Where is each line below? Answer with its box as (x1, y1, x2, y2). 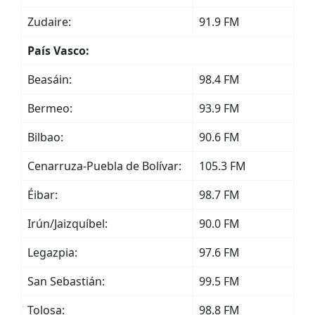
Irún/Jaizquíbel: (27, 216, 108, 231)
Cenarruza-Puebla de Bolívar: (27, 158, 181, 174)
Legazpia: (27, 245, 77, 260)
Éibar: (27, 187, 58, 202)
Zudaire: (27, 14, 71, 30)
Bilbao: (27, 129, 63, 145)
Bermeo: (27, 101, 72, 116)
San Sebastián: (27, 274, 105, 289)
